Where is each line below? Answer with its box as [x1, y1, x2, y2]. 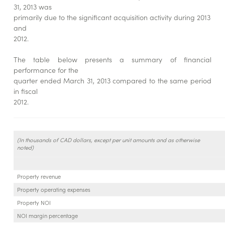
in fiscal [13, 86, 38, 96]
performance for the [13, 65, 78, 75]
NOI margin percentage [17, 211, 78, 220]
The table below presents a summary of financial [13, 54, 212, 65]
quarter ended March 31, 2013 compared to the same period [13, 75, 212, 86]
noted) [17, 143, 34, 152]
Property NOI [17, 198, 51, 207]
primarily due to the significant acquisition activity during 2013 [13, 12, 210, 23]
